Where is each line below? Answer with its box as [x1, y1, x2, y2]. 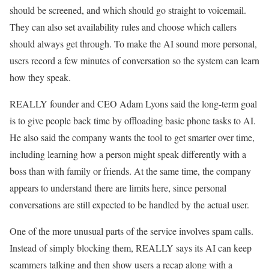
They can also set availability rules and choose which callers [10, 20, 237, 33]
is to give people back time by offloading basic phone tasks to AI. [10, 114, 256, 127]
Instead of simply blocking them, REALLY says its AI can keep [10, 241, 252, 254]
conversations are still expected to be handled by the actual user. [10, 198, 249, 211]
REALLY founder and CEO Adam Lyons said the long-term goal [10, 97, 257, 110]
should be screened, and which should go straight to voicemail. [10, 4, 246, 16]
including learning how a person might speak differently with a [10, 148, 246, 160]
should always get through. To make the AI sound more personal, [10, 37, 257, 50]
